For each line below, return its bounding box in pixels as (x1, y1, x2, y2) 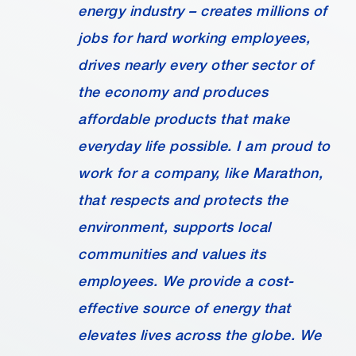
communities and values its (78, 246, 265, 262)
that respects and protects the (78, 192, 288, 208)
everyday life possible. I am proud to (78, 137, 331, 154)
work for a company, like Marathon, (78, 164, 323, 181)
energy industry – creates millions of (78, 2, 327, 19)
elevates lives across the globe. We (78, 327, 322, 343)
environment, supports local (78, 219, 271, 235)
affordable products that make (78, 110, 290, 127)
